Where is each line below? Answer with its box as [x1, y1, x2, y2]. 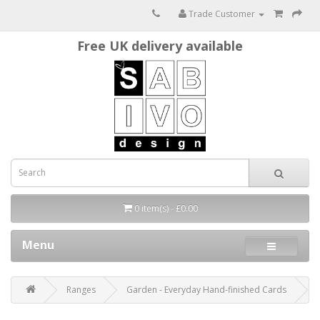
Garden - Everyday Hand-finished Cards [126, 283, 286, 296]
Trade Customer [186, 8, 257, 20]
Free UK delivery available [77, 37, 243, 54]
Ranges [66, 283, 96, 296]
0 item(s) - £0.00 [134, 201, 198, 214]
